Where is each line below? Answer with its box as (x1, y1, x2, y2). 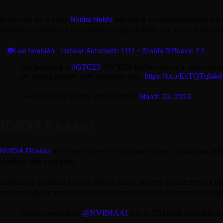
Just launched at (20, 63, 72, 72)
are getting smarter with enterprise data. (20, 72, 145, 81)
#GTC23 (72, 63, 100, 72)
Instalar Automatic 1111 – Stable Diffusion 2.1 (60, 46, 205, 55)
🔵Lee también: (7, 46, 56, 55)
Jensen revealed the (20, 209, 83, 218)
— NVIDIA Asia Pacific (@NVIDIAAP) (20, 92, 139, 101)
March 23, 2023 (139, 92, 191, 101)
